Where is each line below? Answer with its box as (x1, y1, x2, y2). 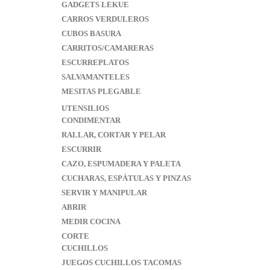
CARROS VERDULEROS (61, 14, 149, 24)
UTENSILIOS (61, 104, 109, 113)
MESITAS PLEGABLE (61, 87, 141, 96)
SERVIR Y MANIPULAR (61, 188, 147, 197)
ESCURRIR (61, 145, 101, 154)
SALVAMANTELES (61, 72, 130, 81)
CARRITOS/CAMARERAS (61, 43, 154, 52)
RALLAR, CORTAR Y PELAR (61, 130, 166, 139)
